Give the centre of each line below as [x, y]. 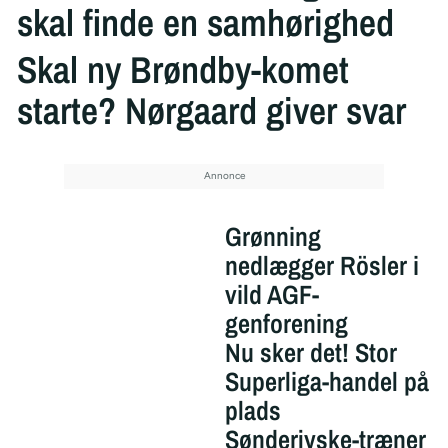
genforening [286, 324]
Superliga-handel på [326, 382]
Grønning [272, 237]
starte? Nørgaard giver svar [211, 111]
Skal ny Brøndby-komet [182, 70]
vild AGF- [271, 295]
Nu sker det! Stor [310, 353]
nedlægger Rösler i [321, 266]
